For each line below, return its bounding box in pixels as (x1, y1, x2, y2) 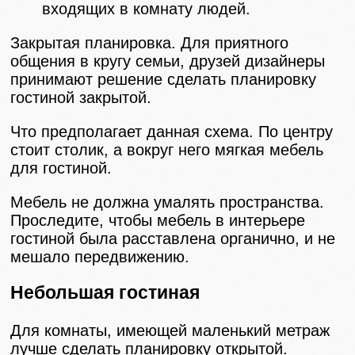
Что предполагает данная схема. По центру (10, 122, 334, 140)
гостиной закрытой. (10, 88, 152, 106)
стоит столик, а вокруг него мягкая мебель (10, 140, 324, 158)
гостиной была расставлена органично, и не (10, 229, 336, 247)
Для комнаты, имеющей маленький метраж (10, 322, 330, 340)
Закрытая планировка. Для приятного (10, 33, 289, 52)
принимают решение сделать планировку (10, 70, 317, 88)
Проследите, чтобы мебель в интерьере (10, 211, 306, 229)
